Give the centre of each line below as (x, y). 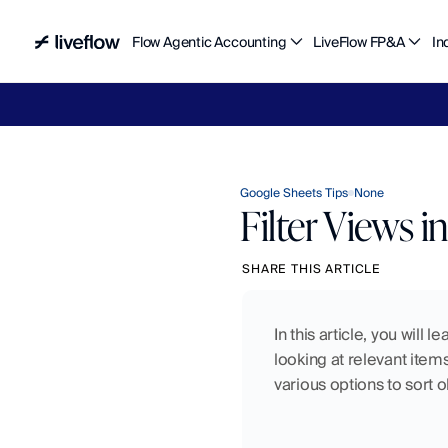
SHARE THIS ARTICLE (312, 268)
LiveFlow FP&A (359, 41)
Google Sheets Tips (294, 192)
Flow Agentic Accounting (209, 41)
